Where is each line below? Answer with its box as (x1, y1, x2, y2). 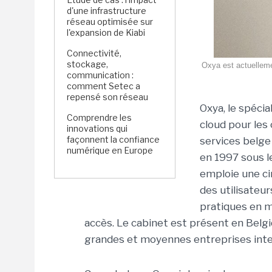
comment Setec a (67, 81, 140, 91)
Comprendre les (67, 112, 132, 123)
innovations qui (67, 123, 127, 134)
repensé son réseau (67, 92, 148, 102)
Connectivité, (67, 48, 121, 58)
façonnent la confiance (67, 134, 160, 144)
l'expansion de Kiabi (67, 27, 147, 38)
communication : (67, 70, 134, 80)
